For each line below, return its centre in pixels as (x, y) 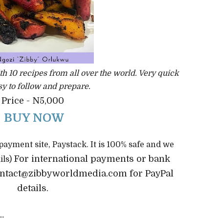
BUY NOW (34, 118)
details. (33, 188)
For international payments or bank (92, 159)
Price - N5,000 (33, 101)
